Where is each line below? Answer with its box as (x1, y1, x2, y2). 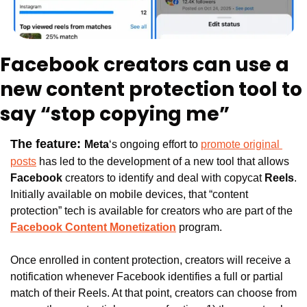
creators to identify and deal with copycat (65, 172, 265, 184)
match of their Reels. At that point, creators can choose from (10, 287, 297, 299)
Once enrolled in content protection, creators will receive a (10, 254, 291, 267)
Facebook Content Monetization (10, 221, 176, 234)
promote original (201, 138, 280, 151)
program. (176, 221, 225, 234)
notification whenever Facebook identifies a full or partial (10, 271, 283, 283)
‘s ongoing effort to (109, 138, 201, 151)
